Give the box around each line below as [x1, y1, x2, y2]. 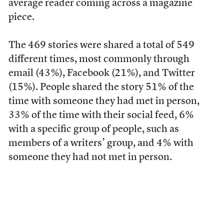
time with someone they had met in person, [8, 96, 199, 106]
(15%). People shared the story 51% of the [8, 82, 194, 92]
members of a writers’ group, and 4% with [8, 138, 193, 148]
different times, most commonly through [8, 54, 189, 64]
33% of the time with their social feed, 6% [8, 110, 194, 120]
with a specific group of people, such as [8, 124, 179, 134]
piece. [8, 12, 34, 22]
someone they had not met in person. [8, 152, 172, 162]
